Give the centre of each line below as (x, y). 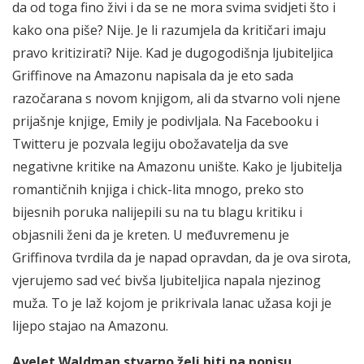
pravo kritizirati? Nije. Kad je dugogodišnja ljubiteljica (173, 52)
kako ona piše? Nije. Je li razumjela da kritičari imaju (169, 30)
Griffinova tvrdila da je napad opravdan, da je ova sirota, (182, 257)
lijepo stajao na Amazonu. (90, 325)
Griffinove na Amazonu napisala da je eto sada (153, 75)
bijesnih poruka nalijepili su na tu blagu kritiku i (157, 212)
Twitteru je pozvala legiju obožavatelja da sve (150, 143)
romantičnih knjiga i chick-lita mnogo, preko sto (158, 189)
